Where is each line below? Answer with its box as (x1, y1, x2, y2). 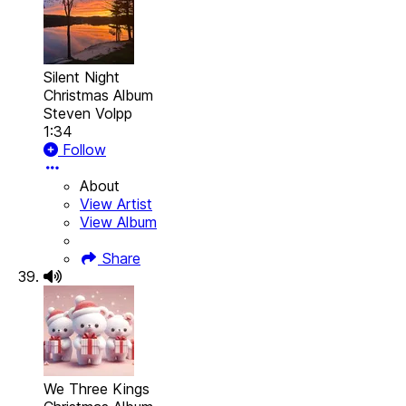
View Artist (80, 195, 152, 214)
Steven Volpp (43, 104, 132, 123)
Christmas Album (43, 86, 153, 105)
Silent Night (43, 68, 120, 87)
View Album (80, 213, 157, 232)
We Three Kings (43, 380, 150, 399)
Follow (58, 140, 106, 159)
